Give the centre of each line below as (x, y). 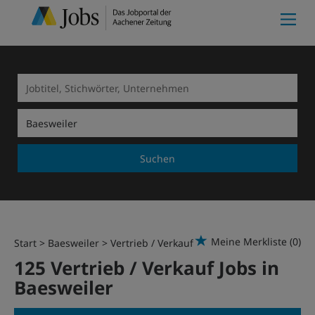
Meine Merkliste (249, 242)
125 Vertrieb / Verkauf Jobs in (147, 268)
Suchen (157, 158)
